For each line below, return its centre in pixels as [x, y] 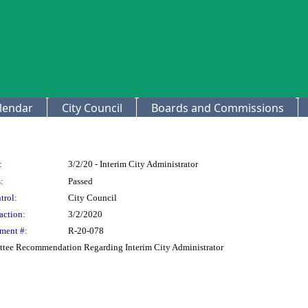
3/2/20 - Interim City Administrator [133, 164]
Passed [80, 181]
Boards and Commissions [218, 108]
